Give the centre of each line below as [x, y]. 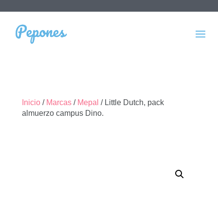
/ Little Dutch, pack [131, 102]
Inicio [31, 102]
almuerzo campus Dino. [63, 113]
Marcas [59, 102]
